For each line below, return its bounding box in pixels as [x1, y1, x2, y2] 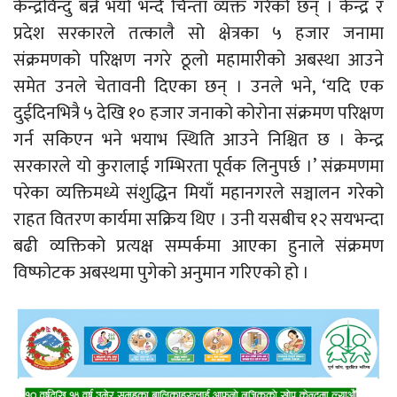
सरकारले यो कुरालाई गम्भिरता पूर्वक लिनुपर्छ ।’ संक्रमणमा [13, 151, 384, 182]
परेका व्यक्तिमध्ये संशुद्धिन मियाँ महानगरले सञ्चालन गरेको [13, 177, 384, 208]
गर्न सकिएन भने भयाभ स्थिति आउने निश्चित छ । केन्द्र [13, 124, 384, 155]
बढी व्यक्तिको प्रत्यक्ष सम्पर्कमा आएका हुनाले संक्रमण [13, 230, 384, 261]
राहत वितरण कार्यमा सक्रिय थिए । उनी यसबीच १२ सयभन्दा [13, 204, 384, 235]
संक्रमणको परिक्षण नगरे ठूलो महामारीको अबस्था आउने [13, 44, 384, 75]
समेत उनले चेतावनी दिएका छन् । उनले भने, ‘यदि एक [13, 71, 384, 102]
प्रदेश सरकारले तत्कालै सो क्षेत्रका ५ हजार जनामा [13, 18, 384, 49]
